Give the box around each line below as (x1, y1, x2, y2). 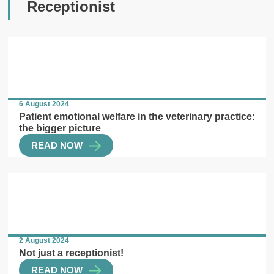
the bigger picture (19, 122, 102, 134)
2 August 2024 (19, 235, 70, 245)
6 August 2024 (19, 99, 70, 108)
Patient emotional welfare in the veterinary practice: (19, 111, 256, 122)
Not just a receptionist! (19, 247, 124, 259)
